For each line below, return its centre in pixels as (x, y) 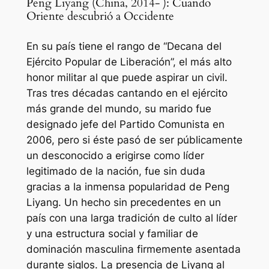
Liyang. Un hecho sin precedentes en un (123, 202)
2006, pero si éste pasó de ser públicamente (134, 140)
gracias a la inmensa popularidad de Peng (128, 186)
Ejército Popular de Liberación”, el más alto (129, 62)
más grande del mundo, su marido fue (119, 108)
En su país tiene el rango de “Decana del (124, 46)
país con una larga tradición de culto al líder (131, 218)
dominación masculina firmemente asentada (133, 249)
